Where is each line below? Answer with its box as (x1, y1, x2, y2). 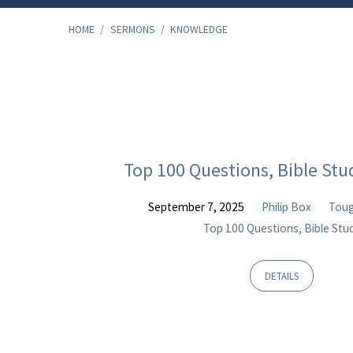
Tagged (69, 147, 213, 194)
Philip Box (261, 199, 311, 214)
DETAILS (265, 269, 299, 283)
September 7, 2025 (147, 199, 244, 214)
